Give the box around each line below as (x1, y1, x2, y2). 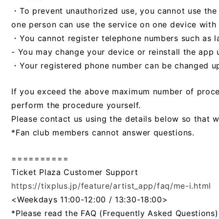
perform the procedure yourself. (11, 100, 141, 110)
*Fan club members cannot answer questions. (11, 128, 195, 137)
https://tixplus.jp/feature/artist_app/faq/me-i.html (11, 181, 211, 191)
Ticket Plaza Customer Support (11, 167, 138, 177)
